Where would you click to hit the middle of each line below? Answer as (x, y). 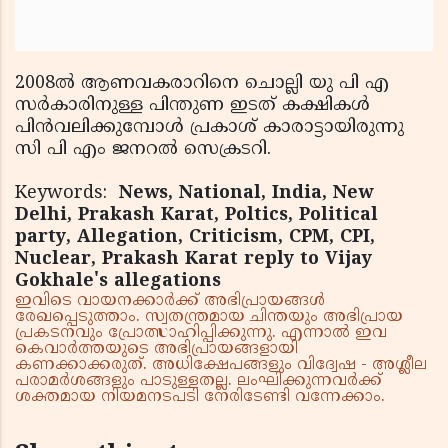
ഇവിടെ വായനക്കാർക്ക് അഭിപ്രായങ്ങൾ (170, 300)
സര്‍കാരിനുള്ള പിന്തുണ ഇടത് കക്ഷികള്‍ (192, 105)
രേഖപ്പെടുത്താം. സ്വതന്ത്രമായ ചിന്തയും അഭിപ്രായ (209, 316)
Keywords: (67, 193)
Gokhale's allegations (118, 281)
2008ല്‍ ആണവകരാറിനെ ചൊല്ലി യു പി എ (202, 83)
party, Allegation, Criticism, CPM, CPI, (195, 237)
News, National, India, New (246, 193)
